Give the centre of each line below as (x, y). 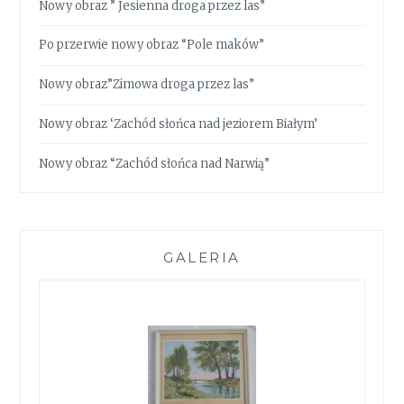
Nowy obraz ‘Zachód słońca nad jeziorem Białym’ (179, 124)
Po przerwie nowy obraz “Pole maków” (152, 45)
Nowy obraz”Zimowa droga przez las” (147, 85)
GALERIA (202, 258)
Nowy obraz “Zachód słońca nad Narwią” (155, 163)
